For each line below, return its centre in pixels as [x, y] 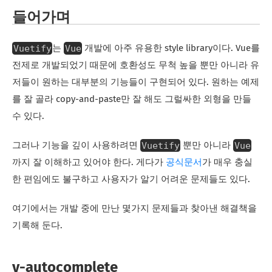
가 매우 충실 [227, 163]
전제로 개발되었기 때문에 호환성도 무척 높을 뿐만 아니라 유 [136, 66]
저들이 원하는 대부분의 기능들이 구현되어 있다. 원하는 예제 [136, 83]
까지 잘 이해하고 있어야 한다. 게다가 [89, 163]
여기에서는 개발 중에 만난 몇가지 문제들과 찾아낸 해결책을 [134, 209]
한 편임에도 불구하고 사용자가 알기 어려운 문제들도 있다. [131, 180]
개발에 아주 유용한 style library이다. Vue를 [171, 49]
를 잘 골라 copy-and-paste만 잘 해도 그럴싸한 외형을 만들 [132, 100]
